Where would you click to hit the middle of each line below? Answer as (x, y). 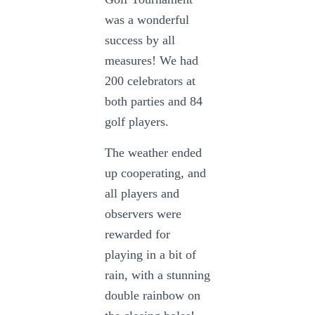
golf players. (137, 122)
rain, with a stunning (157, 275)
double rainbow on (153, 295)
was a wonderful (147, 20)
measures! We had (152, 60)
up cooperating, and (155, 173)
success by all (140, 40)
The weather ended (153, 153)
